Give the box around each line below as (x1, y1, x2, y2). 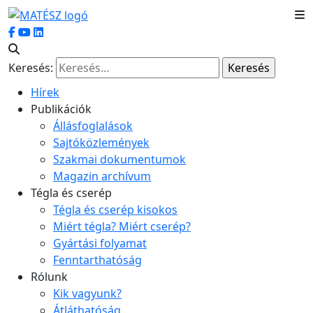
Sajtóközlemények (53, 134, 150, 150)
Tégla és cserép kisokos (53, 201, 177, 217)
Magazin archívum (53, 168, 151, 184)
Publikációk (31, 101, 92, 117)
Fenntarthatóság (53, 252, 142, 268)
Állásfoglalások (53, 117, 133, 133)
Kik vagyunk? (53, 285, 122, 301)
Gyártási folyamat (53, 235, 147, 251)
